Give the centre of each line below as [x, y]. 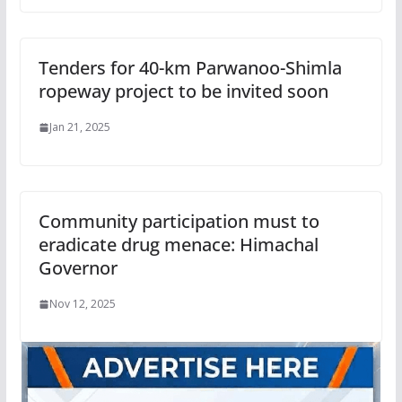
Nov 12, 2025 [82, 304]
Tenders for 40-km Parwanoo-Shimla [190, 68]
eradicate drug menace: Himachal [178, 245]
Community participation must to [179, 222]
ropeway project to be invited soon [183, 92]
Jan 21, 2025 [79, 127]
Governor [78, 268]
